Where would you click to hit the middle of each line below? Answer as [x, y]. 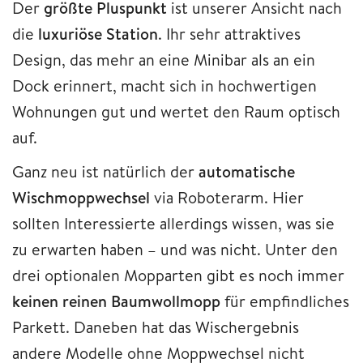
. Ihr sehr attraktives [229, 33]
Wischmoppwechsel [81, 197]
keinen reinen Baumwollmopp [116, 301]
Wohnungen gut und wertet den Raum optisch [176, 111]
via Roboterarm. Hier [227, 197]
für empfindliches [285, 301]
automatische [247, 171]
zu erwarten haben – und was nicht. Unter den [175, 249]
